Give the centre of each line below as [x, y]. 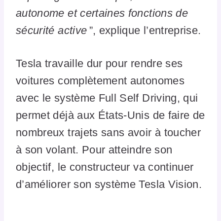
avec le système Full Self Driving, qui [107, 98]
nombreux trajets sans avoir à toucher [109, 133]
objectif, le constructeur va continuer [105, 167]
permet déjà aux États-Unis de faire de [110, 115]
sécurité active [52, 31]
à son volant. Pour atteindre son [94, 150]
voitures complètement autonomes [100, 81]
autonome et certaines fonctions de [102, 13]
